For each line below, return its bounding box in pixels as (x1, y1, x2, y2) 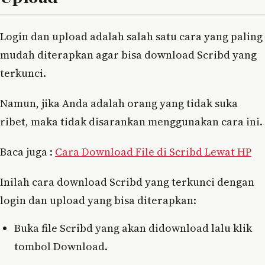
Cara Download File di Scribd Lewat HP (55, 144, 251, 159)
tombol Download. (14, 238, 108, 254)
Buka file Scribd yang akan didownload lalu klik (14, 220, 252, 235)
